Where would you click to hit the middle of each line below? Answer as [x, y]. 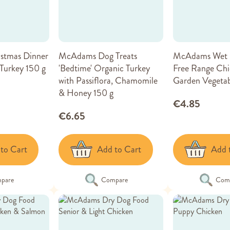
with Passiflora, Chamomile [108, 80]
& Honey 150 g [86, 93]
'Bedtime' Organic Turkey [104, 68]
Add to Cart [119, 150]
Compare [115, 179]
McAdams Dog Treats [98, 56]
